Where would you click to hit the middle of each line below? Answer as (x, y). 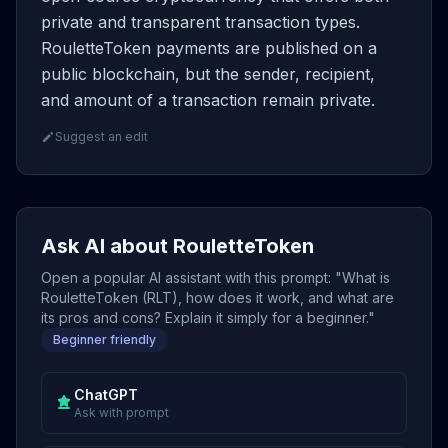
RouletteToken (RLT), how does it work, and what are (217, 297)
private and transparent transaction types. (200, 22)
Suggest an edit (101, 136)
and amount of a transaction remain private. (208, 100)
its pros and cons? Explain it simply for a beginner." (208, 317)
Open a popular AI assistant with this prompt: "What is (215, 277)
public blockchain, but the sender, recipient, (208, 74)
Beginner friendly (104, 339)
